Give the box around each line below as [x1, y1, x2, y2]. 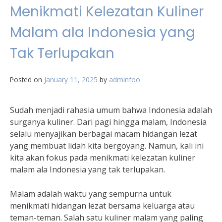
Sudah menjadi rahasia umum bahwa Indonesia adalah [10, 105, 212, 115]
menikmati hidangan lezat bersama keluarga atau [10, 200, 195, 211]
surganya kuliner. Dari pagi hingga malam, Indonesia [10, 116, 207, 127]
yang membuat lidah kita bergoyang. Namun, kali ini [10, 140, 204, 151]
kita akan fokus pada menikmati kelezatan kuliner [10, 152, 195, 163]
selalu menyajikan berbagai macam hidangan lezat [10, 128, 197, 139]
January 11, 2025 [44, 75, 98, 84]
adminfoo [109, 75, 140, 84]
